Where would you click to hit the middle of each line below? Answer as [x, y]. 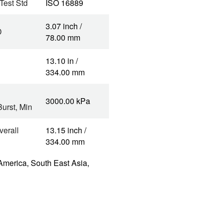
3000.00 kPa [68, 101]
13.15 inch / [66, 130]
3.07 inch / [64, 26]
